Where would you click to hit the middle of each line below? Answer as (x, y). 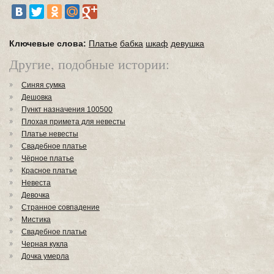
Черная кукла (45, 244)
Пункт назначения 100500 (67, 109)
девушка (187, 43)
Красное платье (49, 171)
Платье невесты (50, 134)
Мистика (36, 220)
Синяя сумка (43, 85)
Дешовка (37, 97)
